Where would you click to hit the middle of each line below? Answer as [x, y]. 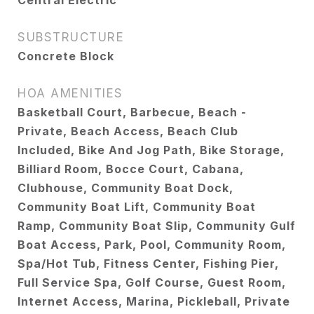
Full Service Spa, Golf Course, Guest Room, [152, 282]
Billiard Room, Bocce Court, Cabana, [131, 169]
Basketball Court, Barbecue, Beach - [132, 112]
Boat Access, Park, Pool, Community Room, [152, 245]
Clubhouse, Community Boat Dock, [125, 188]
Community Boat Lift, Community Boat [137, 207]
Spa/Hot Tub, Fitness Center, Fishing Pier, [148, 264]
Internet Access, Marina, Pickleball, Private [154, 301]
